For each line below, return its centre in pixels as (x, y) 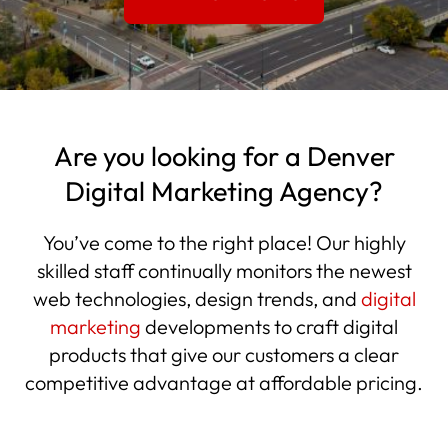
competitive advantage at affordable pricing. (224, 382)
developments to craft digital (271, 326)
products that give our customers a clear (224, 354)
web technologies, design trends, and (196, 298)
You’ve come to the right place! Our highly (224, 242)
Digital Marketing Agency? (224, 191)
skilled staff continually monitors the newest (224, 270)
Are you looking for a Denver (224, 156)
